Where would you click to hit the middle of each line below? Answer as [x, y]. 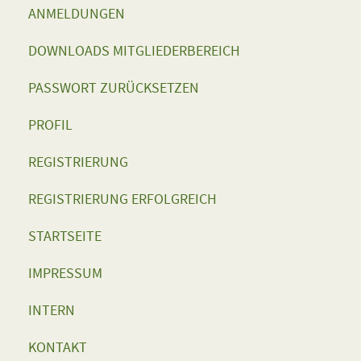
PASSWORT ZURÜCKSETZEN [114, 88]
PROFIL [50, 125]
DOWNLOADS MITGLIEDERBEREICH [134, 51]
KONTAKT [58, 347]
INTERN [52, 310]
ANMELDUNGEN [77, 14]
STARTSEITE [65, 236]
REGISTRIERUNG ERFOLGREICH [122, 199]
